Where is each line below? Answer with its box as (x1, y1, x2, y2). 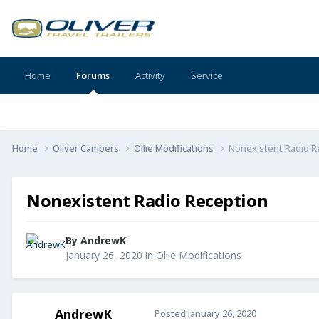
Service (191, 69, 223, 82)
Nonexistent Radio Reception (26, 188, 268, 212)
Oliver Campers (53, 141, 121, 155)
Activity (135, 69, 165, 82)
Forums (76, 69, 110, 82)
